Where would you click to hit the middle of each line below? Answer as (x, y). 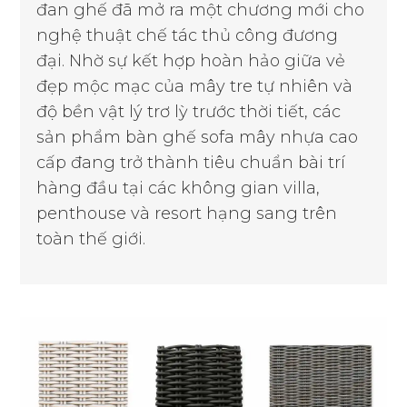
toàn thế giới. (91, 238)
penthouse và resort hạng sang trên (187, 213)
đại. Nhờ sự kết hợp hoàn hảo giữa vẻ (191, 60)
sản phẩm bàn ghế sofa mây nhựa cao (198, 137)
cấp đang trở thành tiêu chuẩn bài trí (191, 162)
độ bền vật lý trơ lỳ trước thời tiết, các (189, 111)
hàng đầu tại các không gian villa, (179, 188)
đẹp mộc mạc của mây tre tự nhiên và (195, 86)
